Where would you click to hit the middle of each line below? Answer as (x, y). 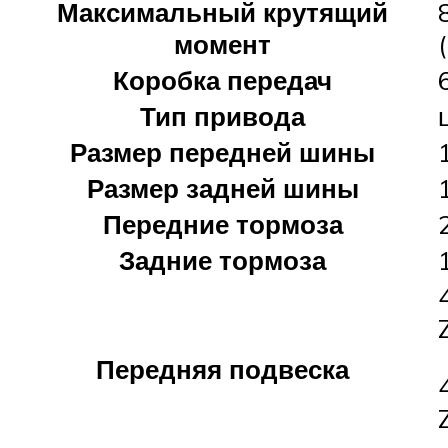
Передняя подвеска (222, 368)
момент (222, 43)
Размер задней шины (222, 187)
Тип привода (222, 115)
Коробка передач (222, 79)
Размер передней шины (222, 151)
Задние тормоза (222, 259)
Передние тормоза (222, 223)
